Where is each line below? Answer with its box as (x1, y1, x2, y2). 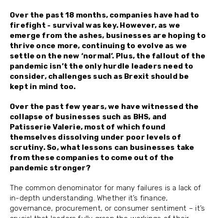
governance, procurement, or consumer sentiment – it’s (10, 204, 205, 213)
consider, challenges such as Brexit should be (10, 72, 189, 81)
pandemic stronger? (10, 163, 91, 173)
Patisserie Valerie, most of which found (10, 123, 166, 132)
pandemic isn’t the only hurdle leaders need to (10, 62, 194, 71)
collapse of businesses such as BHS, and (10, 112, 167, 122)
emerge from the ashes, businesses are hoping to (10, 31, 206, 40)
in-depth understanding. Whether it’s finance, (10, 194, 168, 203)
